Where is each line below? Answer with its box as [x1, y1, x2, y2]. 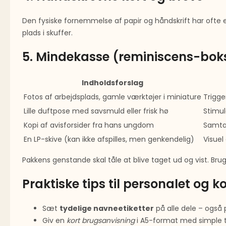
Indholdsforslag [82, 78, 143, 88]
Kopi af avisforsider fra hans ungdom [24, 120, 154, 131]
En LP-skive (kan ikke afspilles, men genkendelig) [24, 134, 194, 145]
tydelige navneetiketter [60, 203, 154, 214]
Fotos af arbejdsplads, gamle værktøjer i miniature [24, 92, 201, 102]
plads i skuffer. [22, 28, 73, 38]
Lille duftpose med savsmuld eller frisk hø [24, 106, 168, 117]
